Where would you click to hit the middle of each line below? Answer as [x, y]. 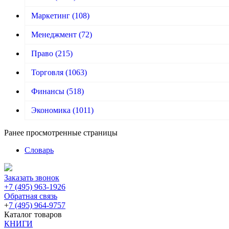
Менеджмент [54, 34]
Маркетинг [51, 15]
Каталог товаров [33, 214]
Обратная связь [31, 196]
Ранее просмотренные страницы [61, 132]
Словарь [39, 150]
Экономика [51, 110]
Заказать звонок [32, 177]
